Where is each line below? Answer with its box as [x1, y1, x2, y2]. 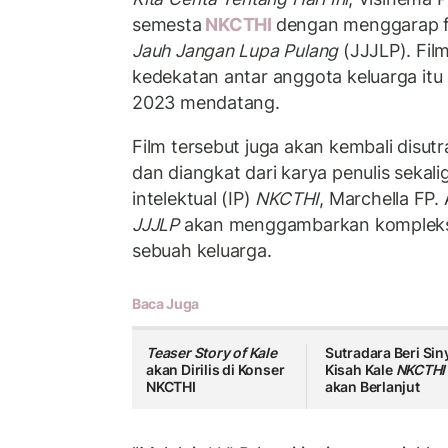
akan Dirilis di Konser [146, 361, 285, 379]
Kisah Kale [324, 361, 396, 379]
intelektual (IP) [132, 187, 256, 209]
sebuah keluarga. [132, 239, 272, 261]
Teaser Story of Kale [146, 344, 277, 362]
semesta [132, 14, 202, 36]
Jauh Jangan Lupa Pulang [132, 40, 339, 62]
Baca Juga [132, 295, 199, 313]
